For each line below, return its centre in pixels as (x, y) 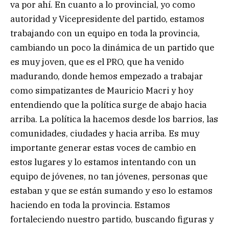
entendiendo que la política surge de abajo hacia (108, 105)
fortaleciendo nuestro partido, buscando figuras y (112, 220)
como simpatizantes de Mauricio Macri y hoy (102, 91)
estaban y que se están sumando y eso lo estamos (111, 191)
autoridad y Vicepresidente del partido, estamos (107, 19)
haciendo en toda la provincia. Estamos (90, 205)
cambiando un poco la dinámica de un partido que (112, 48)
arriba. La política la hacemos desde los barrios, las (114, 119)
